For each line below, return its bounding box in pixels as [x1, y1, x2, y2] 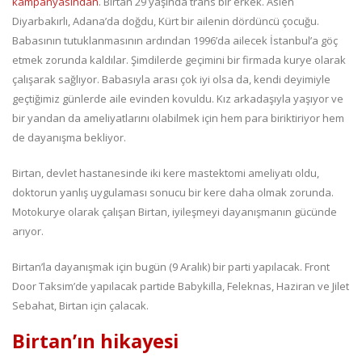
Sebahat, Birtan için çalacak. [12, 298, 149, 314]
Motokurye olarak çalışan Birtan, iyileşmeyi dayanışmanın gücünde [12, 204, 337, 220]
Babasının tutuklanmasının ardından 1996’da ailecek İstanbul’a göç [12, 33, 338, 48]
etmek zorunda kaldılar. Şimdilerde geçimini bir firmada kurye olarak [12, 53, 346, 68]
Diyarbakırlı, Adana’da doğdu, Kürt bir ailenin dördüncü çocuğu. [12, 14, 319, 29]
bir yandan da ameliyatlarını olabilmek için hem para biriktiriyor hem [12, 111, 344, 126]
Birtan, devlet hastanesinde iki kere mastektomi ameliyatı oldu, [12, 166, 319, 181]
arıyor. [12, 224, 44, 239]
